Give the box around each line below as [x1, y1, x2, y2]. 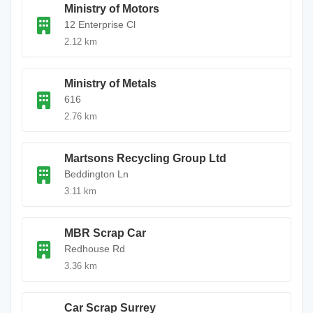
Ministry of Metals [64, 78, 156, 89]
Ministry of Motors [64, 3, 159, 15]
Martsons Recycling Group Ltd [64, 152, 226, 164]
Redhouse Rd [64, 243, 125, 254]
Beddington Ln [64, 168, 129, 180]
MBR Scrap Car [64, 227, 146, 239]
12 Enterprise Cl [64, 19, 136, 30]
